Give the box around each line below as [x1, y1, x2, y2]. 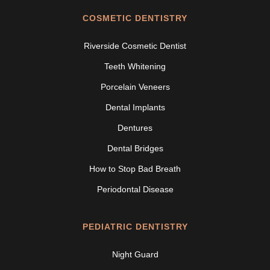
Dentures [118, 123, 152, 133]
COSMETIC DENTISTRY [83, 13, 187, 24]
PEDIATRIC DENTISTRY [82, 222, 188, 232]
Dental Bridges [107, 143, 163, 154]
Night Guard [111, 250, 159, 260]
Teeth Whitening [104, 61, 166, 72]
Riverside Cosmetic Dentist [84, 41, 186, 51]
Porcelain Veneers [100, 82, 170, 92]
